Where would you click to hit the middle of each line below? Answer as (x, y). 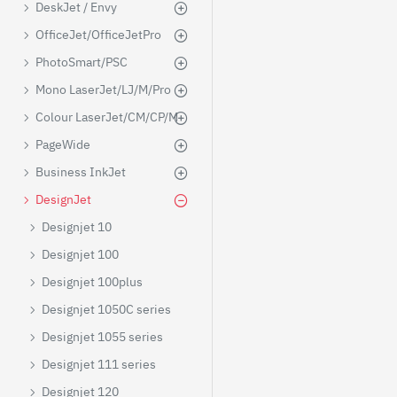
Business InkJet (81, 172)
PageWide (63, 144)
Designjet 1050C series (106, 309)
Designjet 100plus (92, 282)
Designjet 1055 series (102, 337)
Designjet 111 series (99, 364)
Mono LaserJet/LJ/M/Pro (103, 90)
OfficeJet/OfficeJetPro (98, 35)
